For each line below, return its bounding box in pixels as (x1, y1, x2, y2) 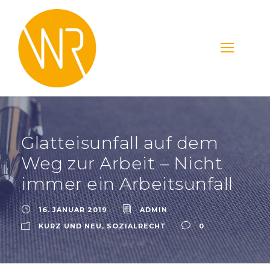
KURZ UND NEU (39, 221, 102, 230)
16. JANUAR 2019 (39, 205, 107, 214)
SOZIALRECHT (107, 221, 166, 230)
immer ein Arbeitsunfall (21, 172, 233, 194)
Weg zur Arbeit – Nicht (21, 152, 222, 174)
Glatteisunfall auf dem (21, 131, 218, 153)
